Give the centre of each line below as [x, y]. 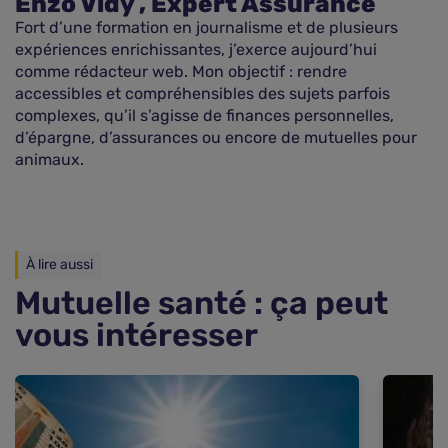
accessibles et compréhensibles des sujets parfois [202, 93]
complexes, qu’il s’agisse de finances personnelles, [204, 115]
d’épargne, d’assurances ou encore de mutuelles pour [216, 137]
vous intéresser [136, 335]
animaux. [49, 159]
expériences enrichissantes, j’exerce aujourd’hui [196, 49]
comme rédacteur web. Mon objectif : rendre [181, 71]
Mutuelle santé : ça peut [201, 303]
